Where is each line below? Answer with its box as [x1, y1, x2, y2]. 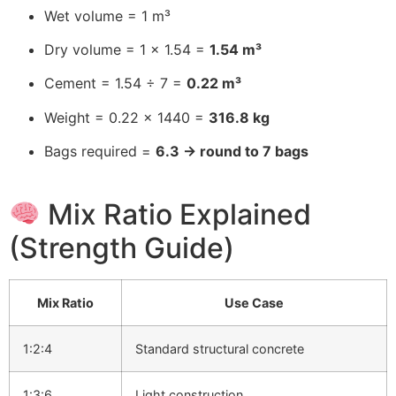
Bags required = [44, 142, 156, 161]
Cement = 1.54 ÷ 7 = [44, 74, 187, 93]
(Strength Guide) [9, 231, 234, 266]
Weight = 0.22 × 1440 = [44, 108, 209, 126]
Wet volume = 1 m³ [44, 6, 171, 25]
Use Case [225, 295, 284, 311]
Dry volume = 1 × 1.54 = [44, 41, 209, 59]
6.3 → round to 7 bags [156, 142, 308, 161]
